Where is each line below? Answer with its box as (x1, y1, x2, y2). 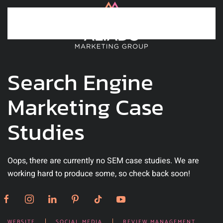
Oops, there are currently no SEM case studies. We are (7, 155, 199, 167)
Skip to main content (17, 17, 91, 29)
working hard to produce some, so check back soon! (7, 168, 190, 180)
